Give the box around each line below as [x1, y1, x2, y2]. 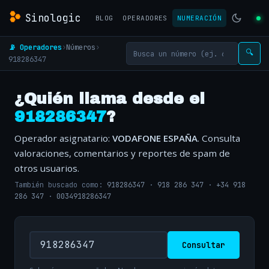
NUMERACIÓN [177, 14, 222, 22]
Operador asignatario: [14, 132, 112, 144]
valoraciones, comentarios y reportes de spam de [14, 147, 230, 159]
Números [66, 42, 95, 52]
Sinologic [25, 11, 82, 25]
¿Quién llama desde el [14, 91, 205, 107]
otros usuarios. [14, 162, 79, 174]
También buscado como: [14, 180, 107, 190]
